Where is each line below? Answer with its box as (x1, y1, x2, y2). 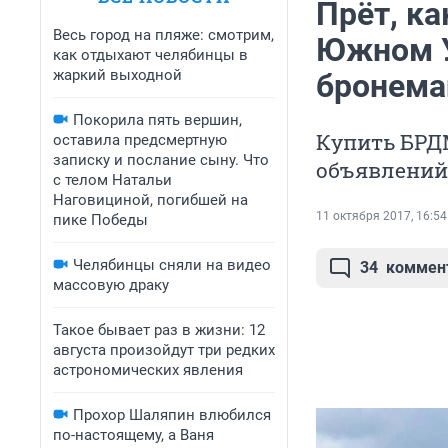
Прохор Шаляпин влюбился (73, 406, 271, 424)
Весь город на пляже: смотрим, (53, 26, 274, 44)
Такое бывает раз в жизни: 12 (53, 321, 265, 339)
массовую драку (53, 276, 169, 294)
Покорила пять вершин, (73, 111, 242, 129)
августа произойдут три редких (53, 341, 275, 359)
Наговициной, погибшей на (53, 191, 248, 209)
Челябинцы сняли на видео (73, 256, 271, 274)
